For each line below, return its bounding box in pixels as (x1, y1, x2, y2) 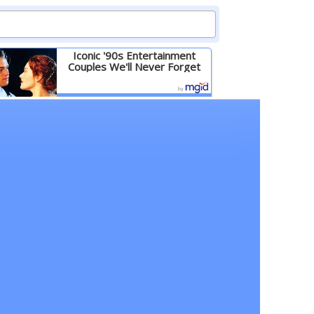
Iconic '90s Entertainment (72, 48, 196, 62)
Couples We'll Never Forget (67, 60, 200, 74)
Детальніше (107, 96, 161, 107)
